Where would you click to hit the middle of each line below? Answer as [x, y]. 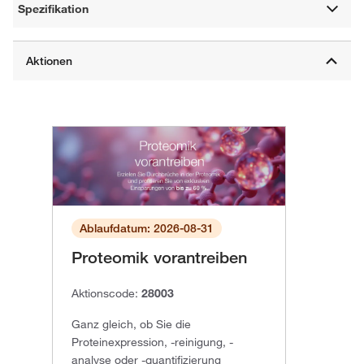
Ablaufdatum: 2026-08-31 [147, 229]
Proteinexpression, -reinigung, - [152, 342]
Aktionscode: [106, 294]
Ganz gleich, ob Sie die [131, 325]
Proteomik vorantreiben [159, 258]
